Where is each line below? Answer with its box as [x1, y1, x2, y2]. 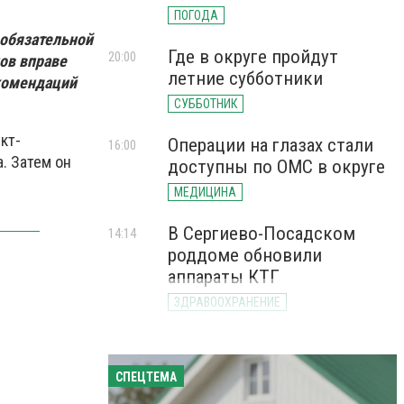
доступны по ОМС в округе [168, 156, 385, 178]
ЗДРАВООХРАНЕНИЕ [174, 295, 280, 309]
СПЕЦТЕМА [115, 370, 177, 384]
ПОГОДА [174, 8, 218, 23]
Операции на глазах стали [168, 134, 373, 156]
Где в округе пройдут [168, 46, 338, 68]
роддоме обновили [168, 244, 322, 266]
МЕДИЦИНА [174, 185, 236, 199]
